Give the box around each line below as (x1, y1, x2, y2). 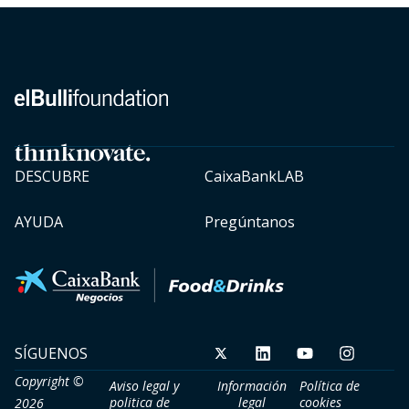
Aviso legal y (110, 376, 179, 394)
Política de (299, 376, 360, 394)
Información (217, 376, 287, 394)
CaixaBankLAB (204, 165, 304, 186)
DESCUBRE (15, 165, 89, 186)
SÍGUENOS (15, 342, 88, 363)
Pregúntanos (204, 211, 295, 232)
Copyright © (15, 372, 84, 390)
